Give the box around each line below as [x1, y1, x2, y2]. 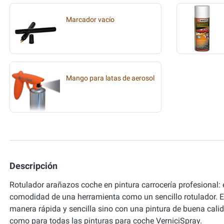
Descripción [9, 160, 57, 171]
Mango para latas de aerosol [66, 74, 154, 82]
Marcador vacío [66, 15, 114, 24]
